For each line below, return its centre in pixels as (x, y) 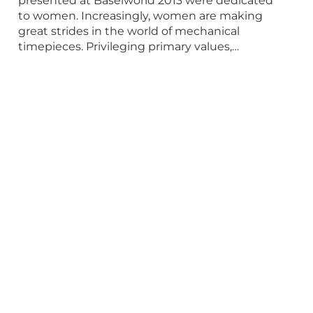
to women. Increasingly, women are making (140, 16)
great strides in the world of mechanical (129, 31)
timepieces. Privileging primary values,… (128, 47)
